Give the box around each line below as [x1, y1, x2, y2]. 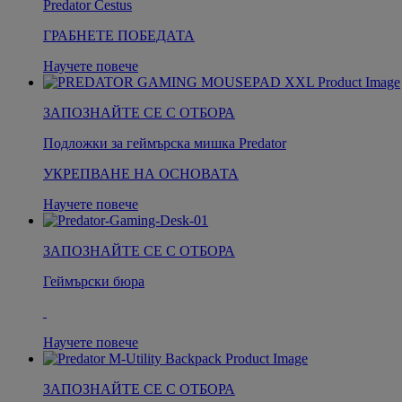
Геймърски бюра [43, 273, 144, 289]
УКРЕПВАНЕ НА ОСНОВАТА [43, 165, 239, 181]
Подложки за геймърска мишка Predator [43, 135, 286, 151]
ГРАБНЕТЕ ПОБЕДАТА [43, 27, 195, 43]
